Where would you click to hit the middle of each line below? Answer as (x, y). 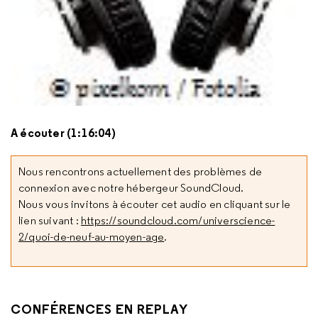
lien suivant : (50, 220)
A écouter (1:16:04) (63, 133)
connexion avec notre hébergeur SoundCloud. (131, 188)
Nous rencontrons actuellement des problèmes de (141, 171)
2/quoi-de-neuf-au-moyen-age (92, 237)
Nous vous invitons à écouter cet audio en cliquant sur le (155, 204)
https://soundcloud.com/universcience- (178, 220)
